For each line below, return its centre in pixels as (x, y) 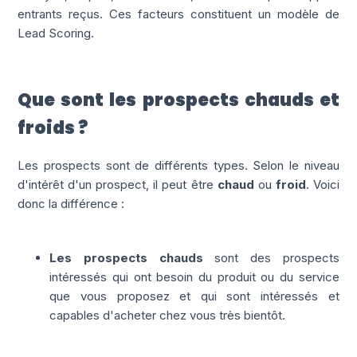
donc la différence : (71, 203)
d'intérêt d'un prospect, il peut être (118, 184)
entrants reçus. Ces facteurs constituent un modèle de (178, 14)
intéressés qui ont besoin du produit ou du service (194, 277)
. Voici (322, 184)
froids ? (53, 127)
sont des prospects (277, 257)
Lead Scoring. (56, 33)
